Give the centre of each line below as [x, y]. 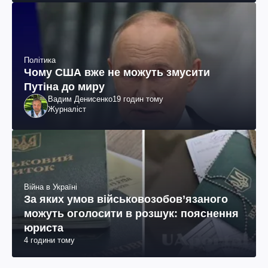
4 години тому [49, 240]
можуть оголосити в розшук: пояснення [131, 214]
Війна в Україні [51, 187]
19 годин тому [138, 99]
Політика [40, 60]
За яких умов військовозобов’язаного [126, 200]
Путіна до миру [64, 87]
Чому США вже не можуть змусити [117, 73]
